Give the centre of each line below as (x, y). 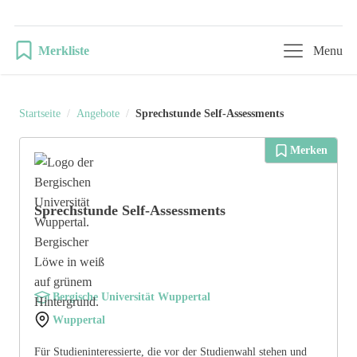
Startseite (39, 114)
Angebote (98, 114)
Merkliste (63, 50)
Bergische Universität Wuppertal (131, 297)
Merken (309, 151)
